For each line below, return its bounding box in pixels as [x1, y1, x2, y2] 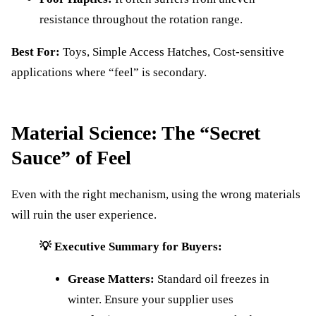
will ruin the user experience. [11, 207, 157, 221]
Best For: [11, 44, 60, 59]
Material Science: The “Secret [11, 121, 260, 144]
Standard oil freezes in [154, 272, 269, 286]
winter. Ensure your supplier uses [68, 292, 233, 306]
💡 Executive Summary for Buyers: [39, 240, 222, 254]
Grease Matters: [68, 272, 154, 286]
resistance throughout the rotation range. [39, 13, 243, 27]
